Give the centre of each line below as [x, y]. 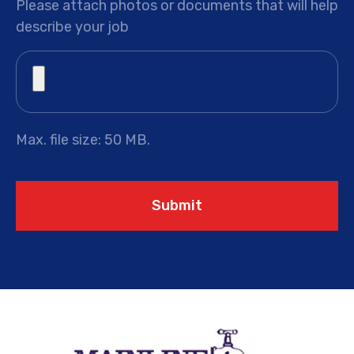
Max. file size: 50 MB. [83, 139]
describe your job [72, 26]
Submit [177, 205]
